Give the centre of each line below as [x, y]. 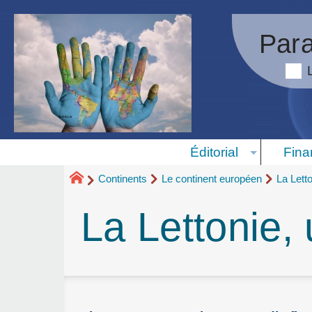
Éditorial [214, 153]
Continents [123, 179]
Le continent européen [212, 179]
